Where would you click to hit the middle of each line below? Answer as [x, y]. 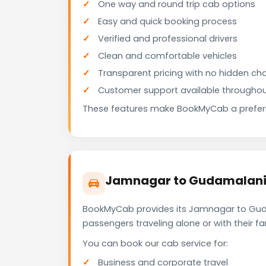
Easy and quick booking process [167, 22]
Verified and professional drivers [168, 39]
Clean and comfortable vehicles [167, 56]
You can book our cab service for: [155, 244]
